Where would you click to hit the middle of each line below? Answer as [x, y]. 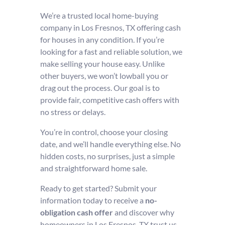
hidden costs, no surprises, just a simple [107, 156]
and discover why [143, 212]
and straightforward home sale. [93, 168]
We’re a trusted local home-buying [99, 15]
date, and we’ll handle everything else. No [110, 144]
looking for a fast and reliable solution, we [111, 51]
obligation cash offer [76, 212]
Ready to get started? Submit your [98, 188]
